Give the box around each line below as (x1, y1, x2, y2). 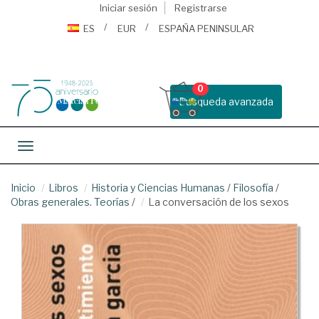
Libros (48, 182, 78, 194)
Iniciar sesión (99, 2, 157, 14)
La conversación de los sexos (148, 196, 289, 208)
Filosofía (233, 182, 273, 194)
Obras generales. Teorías (11, 196, 130, 208)
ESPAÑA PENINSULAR (159, 23, 254, 34)
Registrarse (174, 2, 227, 14)
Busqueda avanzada (179, 95, 273, 108)
